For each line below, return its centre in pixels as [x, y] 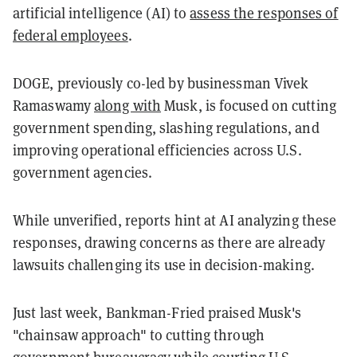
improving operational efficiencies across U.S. [157, 149]
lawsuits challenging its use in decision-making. [164, 264]
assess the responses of [264, 12]
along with [127, 105]
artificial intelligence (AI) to [102, 12]
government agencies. [83, 172]
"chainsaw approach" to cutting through [139, 334]
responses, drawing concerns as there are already [169, 242]
